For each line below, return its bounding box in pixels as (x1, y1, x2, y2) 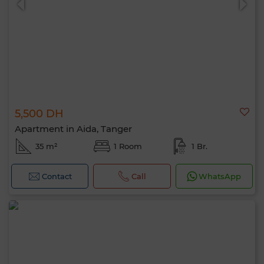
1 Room (113, 141, 142, 151)
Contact (41, 171, 72, 181)
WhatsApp (199, 171, 242, 181)
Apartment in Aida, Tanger (15, 123, 132, 134)
